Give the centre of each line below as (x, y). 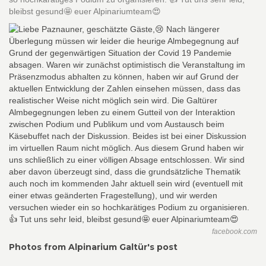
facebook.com (235, 232)
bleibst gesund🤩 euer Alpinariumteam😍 (85, 11)
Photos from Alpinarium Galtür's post (93, 247)
